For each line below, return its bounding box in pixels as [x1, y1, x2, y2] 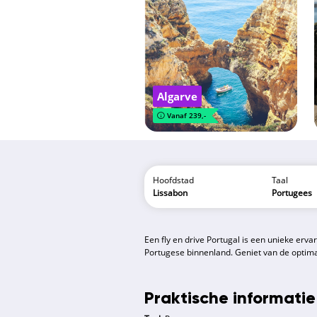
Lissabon [153, 187, 188, 200]
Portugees [272, 187, 312, 200]
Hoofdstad [153, 174, 194, 187]
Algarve [157, 88, 197, 103]
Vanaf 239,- [167, 110, 207, 120]
